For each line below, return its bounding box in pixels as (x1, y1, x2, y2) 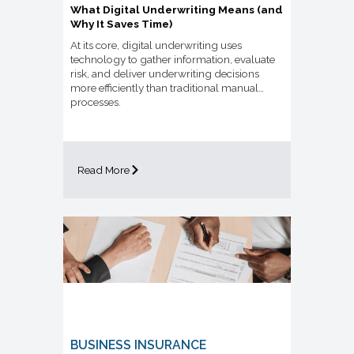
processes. (70, 95, 121, 108)
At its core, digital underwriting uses (70, 38, 242, 51)
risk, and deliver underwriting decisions (70, 66, 259, 80)
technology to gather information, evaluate (70, 52, 275, 66)
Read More (77, 163, 130, 176)
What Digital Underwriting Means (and (70, 2, 283, 16)
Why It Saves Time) (70, 17, 172, 30)
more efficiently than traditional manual (70, 81, 258, 94)
